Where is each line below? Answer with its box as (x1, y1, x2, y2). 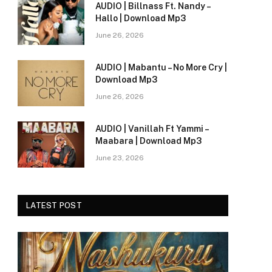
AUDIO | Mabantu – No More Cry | (95, 63, 227, 73)
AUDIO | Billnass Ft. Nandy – (95, 1, 210, 12)
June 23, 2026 (95, 154, 144, 163)
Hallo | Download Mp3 (95, 13, 186, 24)
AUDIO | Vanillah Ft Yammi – (95, 124, 208, 134)
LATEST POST (26, 201, 82, 211)
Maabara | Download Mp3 (95, 136, 202, 146)
